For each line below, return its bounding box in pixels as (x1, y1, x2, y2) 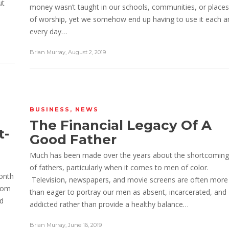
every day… (30, 26, 67, 36)
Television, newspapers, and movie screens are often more (30, 175, 228, 185)
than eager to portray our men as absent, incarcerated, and (30, 187, 226, 197)
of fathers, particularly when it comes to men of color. (30, 163, 209, 172)
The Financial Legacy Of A (30, 117, 212, 133)
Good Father (30, 131, 117, 148)
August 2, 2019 (68, 48, 106, 56)
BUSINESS (30, 106, 70, 113)
